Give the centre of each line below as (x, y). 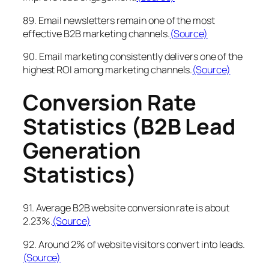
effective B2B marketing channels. (96, 33)
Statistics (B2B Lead (129, 127)
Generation (82, 151)
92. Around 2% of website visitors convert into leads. (134, 244)
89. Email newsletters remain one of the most (119, 20)
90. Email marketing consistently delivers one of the (133, 56)
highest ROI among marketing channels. (108, 69)
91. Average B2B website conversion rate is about (126, 208)
